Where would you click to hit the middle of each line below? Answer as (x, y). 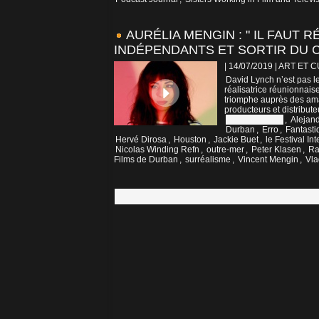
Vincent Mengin (268, 160)
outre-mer (225, 150)
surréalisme (208, 160)
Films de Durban (146, 160)
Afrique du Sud (255, 120)
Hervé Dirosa (141, 140)
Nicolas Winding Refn (157, 150)
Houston (190, 140)
